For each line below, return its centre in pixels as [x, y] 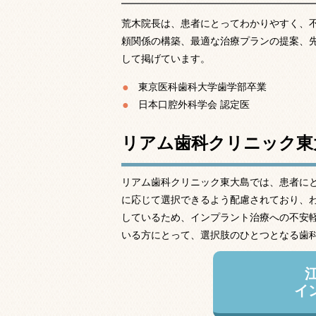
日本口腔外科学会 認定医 [194, 105]
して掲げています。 [166, 59]
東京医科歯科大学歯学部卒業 [203, 87]
